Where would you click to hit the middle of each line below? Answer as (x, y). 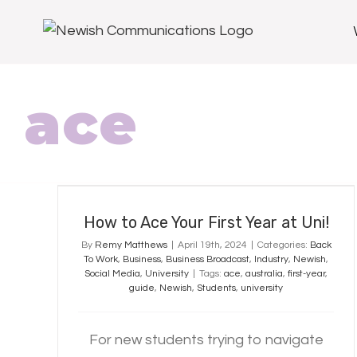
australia (265, 274)
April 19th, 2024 (212, 245)
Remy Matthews (131, 245)
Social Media (113, 274)
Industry (272, 259)
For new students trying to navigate (206, 340)
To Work (101, 259)
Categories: (283, 245)
